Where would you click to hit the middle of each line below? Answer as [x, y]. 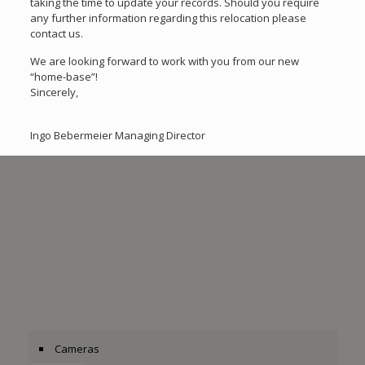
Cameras [77, 349]
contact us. [57, 33]
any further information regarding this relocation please [169, 18]
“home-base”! [64, 76]
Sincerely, [55, 92]
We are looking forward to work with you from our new [165, 61]
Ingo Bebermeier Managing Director [118, 135]
